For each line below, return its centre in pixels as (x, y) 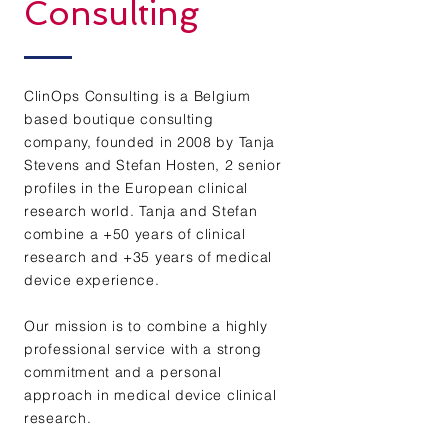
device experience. (92, 280)
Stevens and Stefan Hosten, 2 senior (153, 165)
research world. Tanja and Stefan (141, 211)
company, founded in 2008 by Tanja (150, 142)
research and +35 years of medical (148, 257)
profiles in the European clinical (136, 188)
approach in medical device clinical (150, 395)
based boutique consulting (119, 119)
